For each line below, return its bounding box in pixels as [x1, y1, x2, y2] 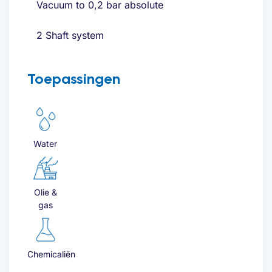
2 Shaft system [36, 29, 104, 42]
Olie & [33, 187, 57, 198]
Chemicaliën [27, 249, 75, 260]
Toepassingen [27, 70, 120, 88]
